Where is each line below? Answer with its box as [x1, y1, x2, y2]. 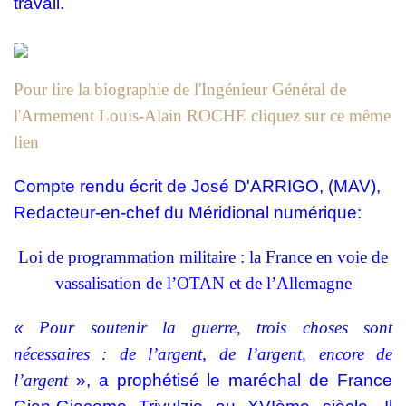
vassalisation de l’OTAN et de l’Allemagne [54, 274, 352, 294]
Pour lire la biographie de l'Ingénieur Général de [14, 80, 346, 100]
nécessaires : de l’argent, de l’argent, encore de [14, 344, 392, 364]
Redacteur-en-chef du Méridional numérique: [14, 203, 362, 223]
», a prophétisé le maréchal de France [75, 371, 393, 391]
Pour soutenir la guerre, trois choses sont [39, 318, 393, 338]
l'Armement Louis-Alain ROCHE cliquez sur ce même [14, 106, 391, 126]
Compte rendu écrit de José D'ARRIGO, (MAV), [14, 177, 381, 197]
